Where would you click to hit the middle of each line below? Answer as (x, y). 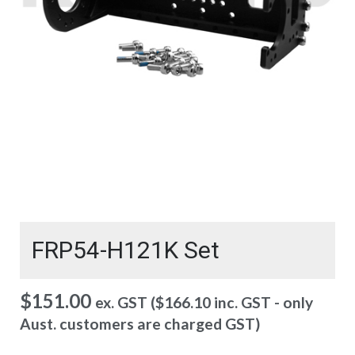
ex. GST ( (125, 302)
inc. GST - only (262, 302)
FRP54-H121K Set (126, 250)
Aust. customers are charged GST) (140, 324)
